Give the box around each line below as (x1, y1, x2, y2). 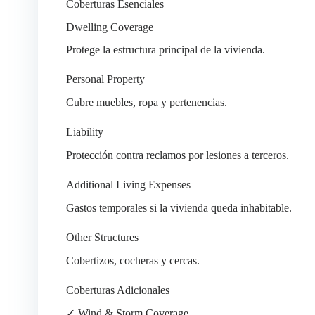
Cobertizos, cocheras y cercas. (65, 254, 200, 266)
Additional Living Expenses (65, 178, 191, 191)
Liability (65, 126, 103, 139)
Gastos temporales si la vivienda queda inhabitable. (65, 201, 292, 214)
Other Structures (65, 231, 139, 243)
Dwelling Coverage (65, 20, 153, 33)
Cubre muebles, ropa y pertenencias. (65, 96, 227, 109)
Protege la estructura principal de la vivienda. (65, 44, 265, 56)
